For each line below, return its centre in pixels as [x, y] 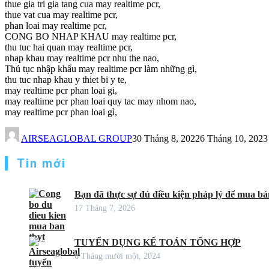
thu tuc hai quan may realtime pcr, [69, 47]
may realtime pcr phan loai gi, [61, 90]
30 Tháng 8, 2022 [166, 138]
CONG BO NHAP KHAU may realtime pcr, [91, 36]
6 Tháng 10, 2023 [234, 138]
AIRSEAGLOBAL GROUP [77, 138]
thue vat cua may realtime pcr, [61, 14]
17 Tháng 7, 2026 [105, 208]
